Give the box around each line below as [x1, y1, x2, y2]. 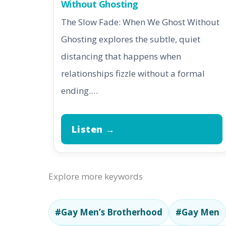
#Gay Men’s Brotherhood [55, 206, 162, 218]
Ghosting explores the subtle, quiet [61, 33, 200, 45]
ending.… [61, 85, 98, 96]
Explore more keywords [48, 171, 143, 183]
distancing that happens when [61, 50, 181, 62]
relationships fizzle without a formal [61, 68, 205, 79]
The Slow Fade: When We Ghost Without [61, 16, 219, 28]
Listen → [72, 123, 115, 136]
